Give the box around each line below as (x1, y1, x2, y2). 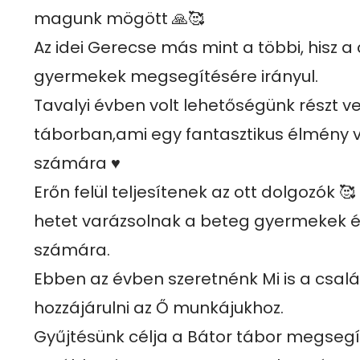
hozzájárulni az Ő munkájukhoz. (34, 297, 284, 319)
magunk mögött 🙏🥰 (34, 7, 208, 30)
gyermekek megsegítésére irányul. (34, 65, 322, 88)
